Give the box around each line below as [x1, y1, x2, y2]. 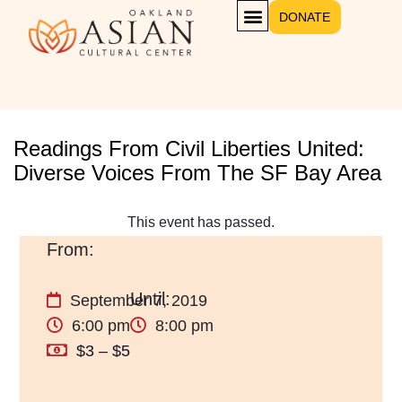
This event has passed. [127, 214, 275, 230]
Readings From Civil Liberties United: [13, 136, 364, 161]
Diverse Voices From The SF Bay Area [13, 161, 381, 185]
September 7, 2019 [70, 292, 208, 310]
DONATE [279, 10, 331, 24]
